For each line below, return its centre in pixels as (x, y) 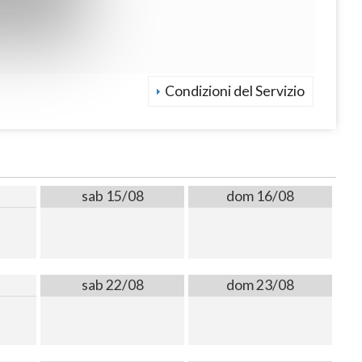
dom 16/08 (261, 196)
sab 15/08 (112, 196)
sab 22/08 (112, 285)
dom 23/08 (261, 285)
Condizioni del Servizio (235, 91)
